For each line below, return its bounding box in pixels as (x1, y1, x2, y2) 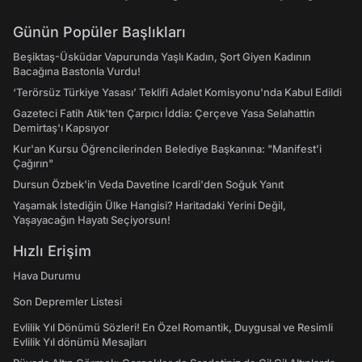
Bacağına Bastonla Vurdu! (13, 65, 141, 78)
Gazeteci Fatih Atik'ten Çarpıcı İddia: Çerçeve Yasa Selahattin (13, 107, 315, 120)
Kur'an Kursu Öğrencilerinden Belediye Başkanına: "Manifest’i (13, 142, 322, 155)
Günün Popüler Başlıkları (13, 23, 186, 40)
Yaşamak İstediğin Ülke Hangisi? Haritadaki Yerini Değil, (13, 199, 286, 212)
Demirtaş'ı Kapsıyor (13, 121, 109, 134)
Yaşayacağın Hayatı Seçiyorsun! (13, 213, 170, 226)
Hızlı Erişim (13, 242, 91, 259)
